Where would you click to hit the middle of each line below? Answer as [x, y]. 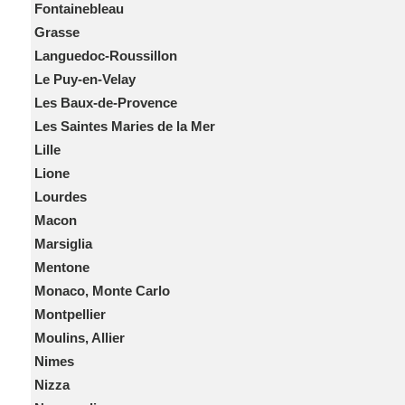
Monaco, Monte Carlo [102, 291]
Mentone [61, 267]
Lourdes [60, 197]
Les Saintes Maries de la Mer [124, 126]
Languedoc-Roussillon [105, 56]
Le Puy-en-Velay [85, 79]
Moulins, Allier [79, 338]
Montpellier [70, 314]
